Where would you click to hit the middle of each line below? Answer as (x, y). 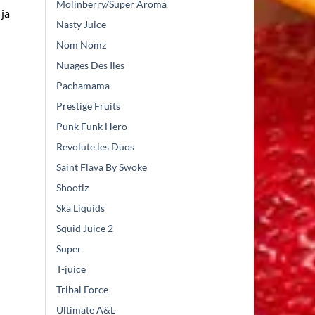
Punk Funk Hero (92, 127)
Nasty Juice (81, 25)
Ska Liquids (81, 208)
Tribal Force (82, 290)
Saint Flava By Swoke (102, 167)
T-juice (71, 269)
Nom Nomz (81, 45)
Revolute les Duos (95, 147)
